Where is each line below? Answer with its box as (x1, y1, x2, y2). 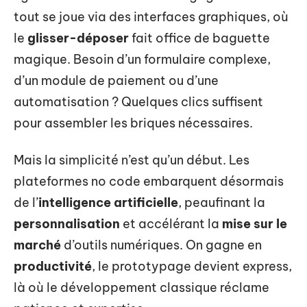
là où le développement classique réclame (14, 279, 269, 295)
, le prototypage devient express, (92, 258, 292, 274)
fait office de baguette (129, 30, 270, 46)
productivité (14, 258, 92, 274)
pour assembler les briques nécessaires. (14, 115, 253, 131)
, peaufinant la (178, 194, 265, 210)
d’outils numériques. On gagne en (61, 236, 262, 253)
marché (14, 236, 61, 253)
